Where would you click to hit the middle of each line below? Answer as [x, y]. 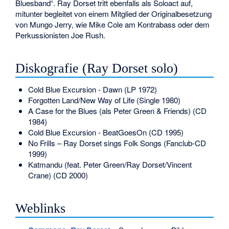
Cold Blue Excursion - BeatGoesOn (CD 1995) [106, 132]
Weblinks [41, 209]
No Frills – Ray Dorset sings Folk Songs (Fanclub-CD [117, 143]
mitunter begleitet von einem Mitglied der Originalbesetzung [114, 13]
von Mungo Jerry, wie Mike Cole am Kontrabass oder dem [113, 24]
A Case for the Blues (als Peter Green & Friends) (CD [117, 111]
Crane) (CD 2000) [58, 175]
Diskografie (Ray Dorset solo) [97, 68]
